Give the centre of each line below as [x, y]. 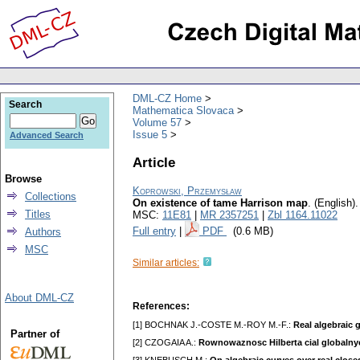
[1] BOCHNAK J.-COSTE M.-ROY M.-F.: [213, 325]
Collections [51, 196]
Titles [38, 214]
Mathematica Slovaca [183, 110]
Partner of [35, 334]
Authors [43, 232]
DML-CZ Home [167, 98]
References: [161, 307]
